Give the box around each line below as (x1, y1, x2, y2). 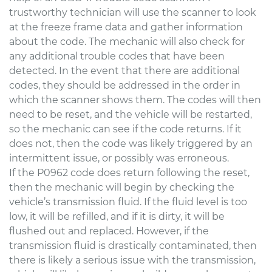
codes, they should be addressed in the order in (9, 79, 240, 91)
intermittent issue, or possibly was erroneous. (9, 152, 229, 164)
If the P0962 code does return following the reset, (9, 166, 250, 178)
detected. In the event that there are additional (9, 64, 240, 76)
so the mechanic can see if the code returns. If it (9, 123, 242, 135)
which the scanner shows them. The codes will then (9, 93, 261, 106)
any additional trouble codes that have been (9, 50, 225, 62)
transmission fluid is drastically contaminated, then (9, 239, 257, 251)
